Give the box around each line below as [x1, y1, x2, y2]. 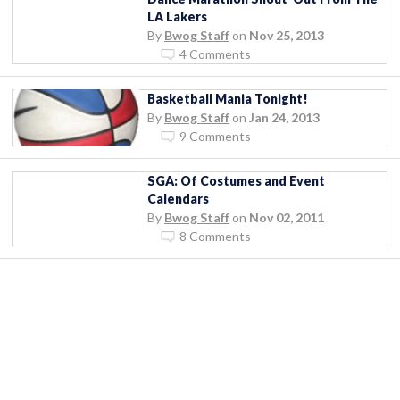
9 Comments [179, 128, 251, 144]
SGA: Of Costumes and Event [147, 172, 325, 188]
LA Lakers [147, 8, 207, 24]
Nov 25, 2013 [249, 27, 324, 43]
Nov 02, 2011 [249, 209, 324, 225]
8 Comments [179, 228, 251, 244]
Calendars [147, 190, 209, 206]
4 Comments [179, 46, 251, 62]
